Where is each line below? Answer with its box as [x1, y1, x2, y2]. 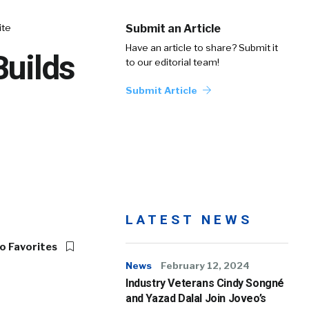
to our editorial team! [126, 57, 219, 68]
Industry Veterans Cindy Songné [126, 277, 285, 290]
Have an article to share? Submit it [126, 42, 278, 53]
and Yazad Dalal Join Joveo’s [126, 292, 266, 305]
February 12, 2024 [161, 260, 250, 271]
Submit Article [126, 85, 199, 96]
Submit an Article [126, 22, 221, 35]
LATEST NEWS [126, 212, 252, 228]
